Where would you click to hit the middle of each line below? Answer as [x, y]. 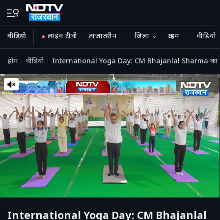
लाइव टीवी [63, 37]
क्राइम [174, 37]
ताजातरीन [103, 37]
